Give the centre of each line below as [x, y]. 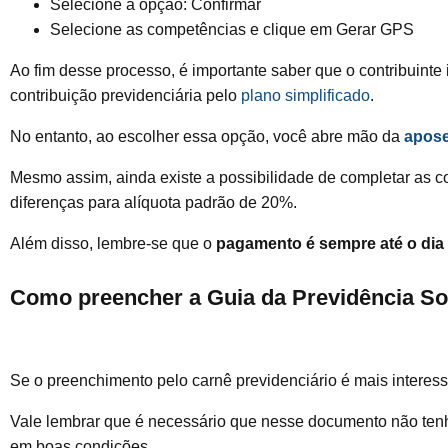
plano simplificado [305, 96]
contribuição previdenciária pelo [125, 96]
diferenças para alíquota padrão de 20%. [155, 203]
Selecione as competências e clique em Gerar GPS [232, 30]
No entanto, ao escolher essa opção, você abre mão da [207, 137]
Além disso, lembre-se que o [113, 244]
